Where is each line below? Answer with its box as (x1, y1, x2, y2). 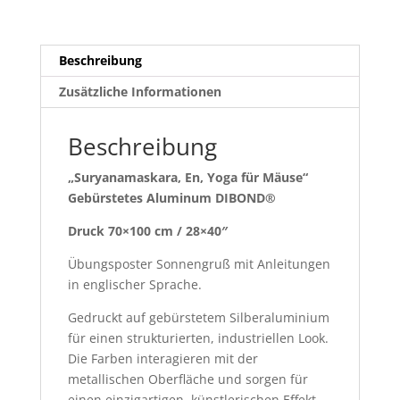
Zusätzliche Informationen (58, 82, 221, 100)
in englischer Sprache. (67, 275, 202, 293)
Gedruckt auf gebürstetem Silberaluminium (67, 308, 329, 326)
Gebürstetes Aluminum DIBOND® (67, 188, 279, 206)
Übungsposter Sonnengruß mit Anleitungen (67, 254, 330, 272)
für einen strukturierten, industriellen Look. (67, 329, 329, 346)
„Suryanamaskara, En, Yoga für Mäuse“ (67, 168, 308, 186)
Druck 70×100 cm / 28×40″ (67, 221, 228, 239)
